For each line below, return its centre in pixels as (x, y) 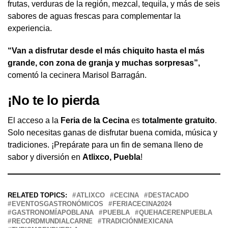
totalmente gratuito (178, 120)
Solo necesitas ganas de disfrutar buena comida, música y (112, 132)
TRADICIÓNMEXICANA (137, 221)
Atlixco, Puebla (111, 157)
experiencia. (30, 28)
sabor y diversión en (45, 157)
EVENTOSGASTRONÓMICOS (58, 204)
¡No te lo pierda (53, 100)
